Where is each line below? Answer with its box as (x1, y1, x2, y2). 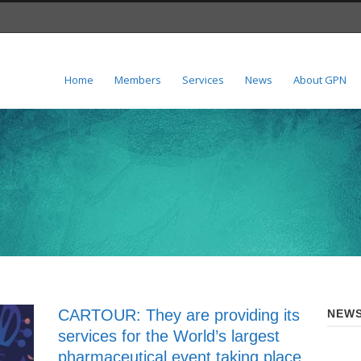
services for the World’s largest (58, 327, 280, 345)
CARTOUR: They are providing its (58, 306, 301, 324)
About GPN (293, 73, 346, 87)
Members (114, 73, 161, 87)
